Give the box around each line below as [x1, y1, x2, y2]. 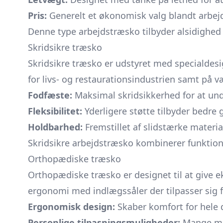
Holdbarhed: [28, 121, 83, 133]
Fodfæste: [28, 89, 72, 101]
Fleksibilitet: [28, 105, 82, 117]
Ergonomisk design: [28, 201, 115, 213]
